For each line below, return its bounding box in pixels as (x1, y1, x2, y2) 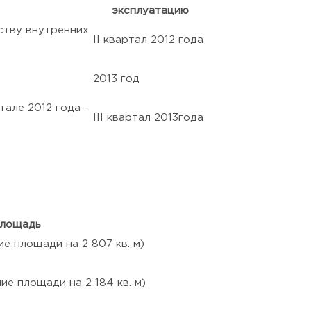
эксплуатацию (112, 6, 189, 15)
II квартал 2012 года (93, 35, 203, 44)
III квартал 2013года (93, 113, 203, 122)
